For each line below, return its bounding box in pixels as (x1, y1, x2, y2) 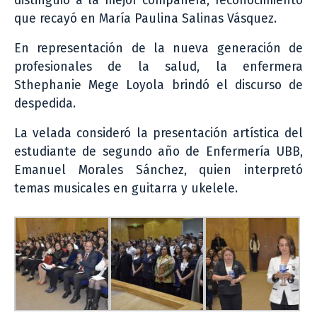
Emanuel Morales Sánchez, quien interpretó (14, 162, 303, 178)
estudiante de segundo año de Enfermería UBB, (14, 144, 303, 159)
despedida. (14, 96, 76, 111)
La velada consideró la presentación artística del (14, 125, 303, 141)
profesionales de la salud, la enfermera (14, 59, 303, 74)
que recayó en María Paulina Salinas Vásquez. (14, 11, 277, 26)
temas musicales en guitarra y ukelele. (14, 180, 238, 196)
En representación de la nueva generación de (14, 40, 303, 56)
